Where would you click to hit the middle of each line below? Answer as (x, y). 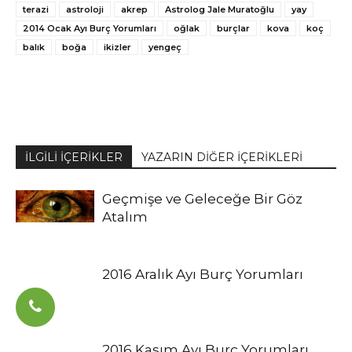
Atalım (125, 216)
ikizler (117, 47)
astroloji (85, 9)
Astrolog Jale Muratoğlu (220, 9)
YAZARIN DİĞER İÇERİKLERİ (222, 157)
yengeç (165, 47)
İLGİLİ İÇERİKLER (74, 157)
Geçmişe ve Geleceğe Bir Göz (202, 198)
